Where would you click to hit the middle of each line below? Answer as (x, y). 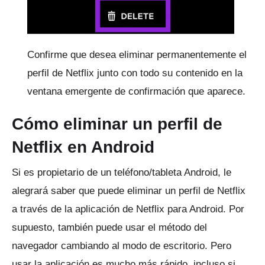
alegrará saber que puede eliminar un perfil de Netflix (129, 191)
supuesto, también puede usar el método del (109, 228)
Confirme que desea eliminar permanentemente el (137, 55)
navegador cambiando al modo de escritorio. (111, 246)
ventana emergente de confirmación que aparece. (136, 92)
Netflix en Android (83, 147)
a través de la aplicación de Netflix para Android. (120, 209)
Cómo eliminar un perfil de (117, 124)
